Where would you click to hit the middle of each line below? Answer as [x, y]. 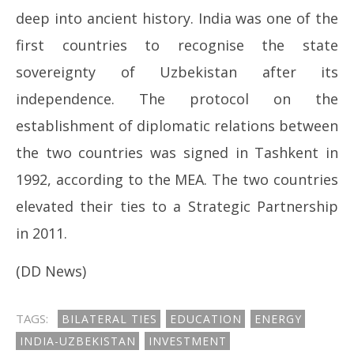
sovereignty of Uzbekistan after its [177, 72]
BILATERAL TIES [109, 319]
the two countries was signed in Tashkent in [177, 153]
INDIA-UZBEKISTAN [78, 341]
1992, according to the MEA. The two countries [177, 180]
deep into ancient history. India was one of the [177, 19]
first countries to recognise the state [177, 45]
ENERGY [278, 319]
